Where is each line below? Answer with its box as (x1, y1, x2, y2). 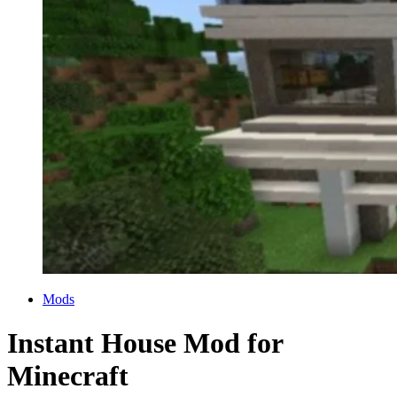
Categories (6, 291, 66, 307)
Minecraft (7, 359, 128, 392)
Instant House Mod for (7, 326, 283, 359)
